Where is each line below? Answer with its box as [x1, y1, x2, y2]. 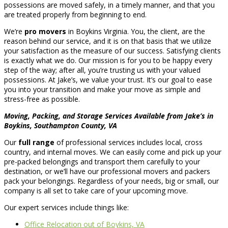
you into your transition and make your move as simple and [4, 84, 201, 95]
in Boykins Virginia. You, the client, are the [66, 26, 205, 37]
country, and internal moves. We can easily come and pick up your [4, 147, 221, 157]
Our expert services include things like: [4, 203, 129, 213]
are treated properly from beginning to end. [4, 10, 147, 20]
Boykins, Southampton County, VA [4, 121, 117, 131]
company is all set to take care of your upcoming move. [4, 186, 188, 196]
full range [18, 137, 54, 148]
